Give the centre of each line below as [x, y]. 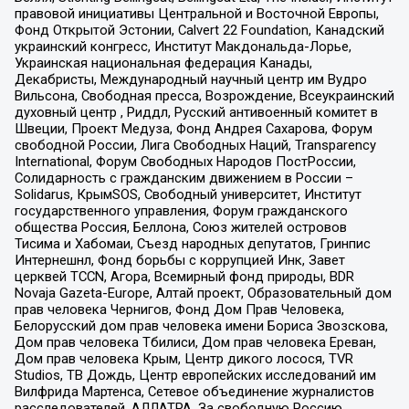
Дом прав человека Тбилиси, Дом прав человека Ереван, [195, 342]
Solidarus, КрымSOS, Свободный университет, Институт [188, 194]
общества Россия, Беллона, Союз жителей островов [180, 227]
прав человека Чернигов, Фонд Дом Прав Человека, [179, 309]
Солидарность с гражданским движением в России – [184, 178]
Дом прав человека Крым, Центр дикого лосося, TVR [184, 358]
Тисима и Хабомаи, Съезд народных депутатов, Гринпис [192, 243]
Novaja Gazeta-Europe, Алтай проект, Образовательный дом [203, 293]
